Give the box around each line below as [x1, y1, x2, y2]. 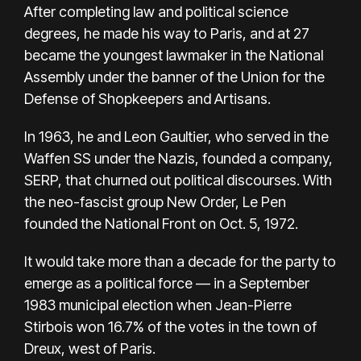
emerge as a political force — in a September [24, 275, 309, 293]
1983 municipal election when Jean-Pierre [24, 297, 292, 314]
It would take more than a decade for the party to [24, 253, 336, 271]
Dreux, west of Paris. [24, 340, 156, 358]
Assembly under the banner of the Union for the [24, 68, 325, 86]
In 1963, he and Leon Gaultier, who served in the [24, 128, 329, 146]
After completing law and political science [24, 3, 288, 21]
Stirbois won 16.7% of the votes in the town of [24, 318, 317, 336]
